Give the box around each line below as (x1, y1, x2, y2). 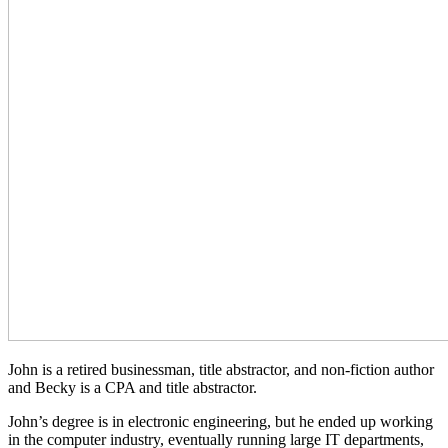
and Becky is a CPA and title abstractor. (8, 378, 257, 396)
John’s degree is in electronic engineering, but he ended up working (8, 412, 433, 430)
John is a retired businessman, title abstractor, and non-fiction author (8, 360, 434, 378)
